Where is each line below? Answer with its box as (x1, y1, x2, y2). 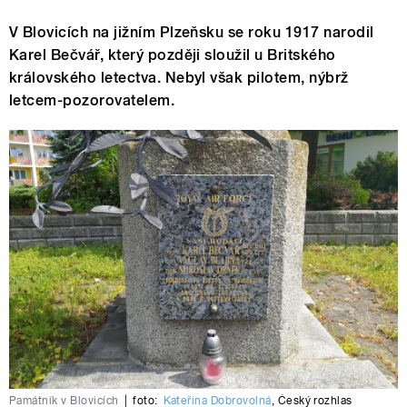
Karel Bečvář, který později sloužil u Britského (9, 46, 336, 65)
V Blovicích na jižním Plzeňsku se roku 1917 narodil (9, 24, 374, 42)
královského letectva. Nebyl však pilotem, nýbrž (9, 69, 349, 87)
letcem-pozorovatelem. (9, 92, 175, 110)
